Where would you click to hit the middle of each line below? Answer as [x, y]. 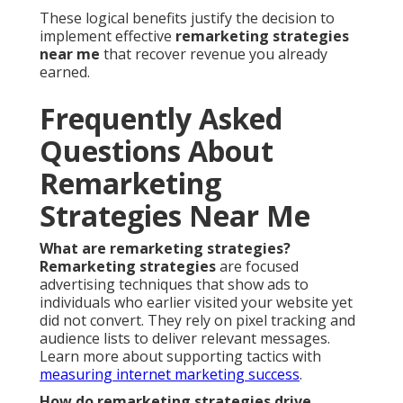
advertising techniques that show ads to [174, 284]
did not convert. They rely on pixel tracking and [197, 320]
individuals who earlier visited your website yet [196, 302]
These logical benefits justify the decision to [187, 18]
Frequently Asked [161, 118]
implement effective [107, 36]
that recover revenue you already [214, 54]
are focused [257, 266]
